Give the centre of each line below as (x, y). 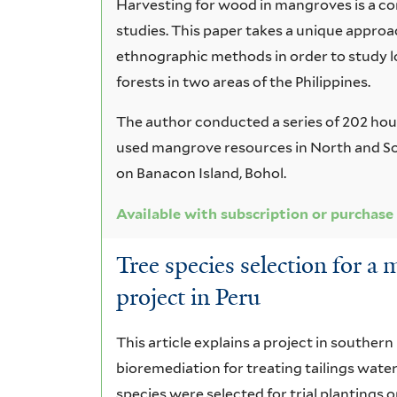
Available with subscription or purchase (255, 214)
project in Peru (189, 297)
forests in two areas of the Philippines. (245, 82)
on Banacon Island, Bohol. (202, 173)
